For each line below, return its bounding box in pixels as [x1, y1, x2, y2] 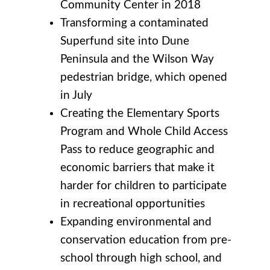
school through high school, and [60, 252, 222, 264]
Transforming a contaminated [60, 17, 209, 29]
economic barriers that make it [60, 162, 215, 174]
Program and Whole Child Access [60, 125, 228, 137]
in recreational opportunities [60, 198, 205, 210]
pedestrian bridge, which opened [60, 71, 227, 83]
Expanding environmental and [60, 216, 212, 228]
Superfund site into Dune [60, 35, 189, 47]
